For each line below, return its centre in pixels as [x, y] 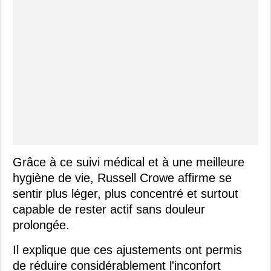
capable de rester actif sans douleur [109, 210]
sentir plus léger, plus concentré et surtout [126, 194]
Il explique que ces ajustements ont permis [127, 250]
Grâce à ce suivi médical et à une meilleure [129, 162]
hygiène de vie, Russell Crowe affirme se [122, 178]
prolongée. [41, 225]
